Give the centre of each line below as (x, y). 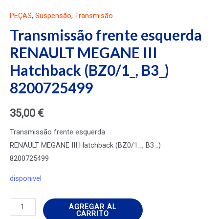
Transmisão (94, 15)
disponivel (26, 179)
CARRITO (93, 213)
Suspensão (53, 15)
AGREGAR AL (93, 207)
